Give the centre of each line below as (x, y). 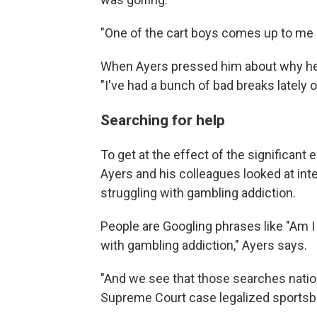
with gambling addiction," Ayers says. (204, 245)
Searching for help (163, 120)
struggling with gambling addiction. (200, 193)
